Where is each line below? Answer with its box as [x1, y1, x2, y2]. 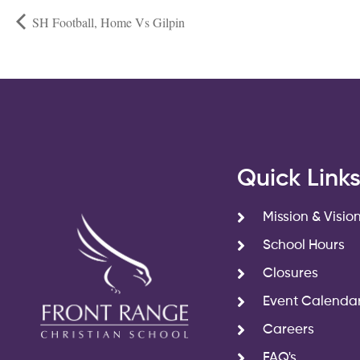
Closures [263, 267, 318, 281]
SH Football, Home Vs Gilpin [29, 14, 185, 31]
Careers [263, 323, 314, 337]
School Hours [263, 239, 345, 253]
